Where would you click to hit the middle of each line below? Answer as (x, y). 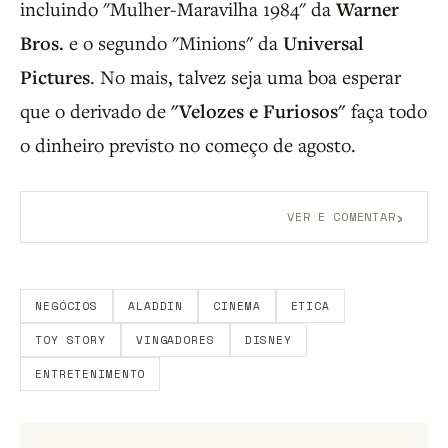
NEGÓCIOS (67, 306)
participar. (65, 270)
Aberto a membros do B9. (117, 252)
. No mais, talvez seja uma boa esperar (245, 77)
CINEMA (237, 306)
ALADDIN (156, 306)
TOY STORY (70, 340)
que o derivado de (95, 111)
